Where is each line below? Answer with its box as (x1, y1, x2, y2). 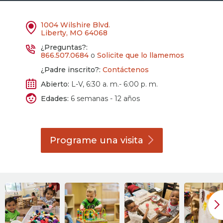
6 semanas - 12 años (69, 94, 140, 103)
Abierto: (41, 80, 70, 89)
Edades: (41, 94, 69, 103)
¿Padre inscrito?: (41, 65, 101, 74)
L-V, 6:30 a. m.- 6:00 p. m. (69, 80, 158, 89)
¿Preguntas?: (41, 43, 88, 52)
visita (120, 135, 144, 146)
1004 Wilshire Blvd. (41, 20, 111, 29)
